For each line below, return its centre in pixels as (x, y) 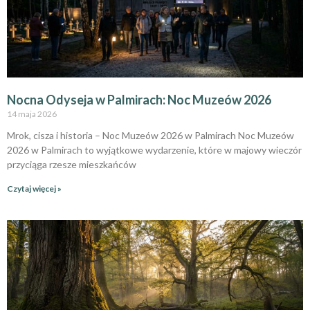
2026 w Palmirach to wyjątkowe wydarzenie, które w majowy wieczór (154, 149)
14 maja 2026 (32, 113)
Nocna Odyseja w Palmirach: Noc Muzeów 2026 (139, 99)
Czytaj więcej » (34, 188)
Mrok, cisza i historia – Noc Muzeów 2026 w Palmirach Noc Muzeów (151, 135)
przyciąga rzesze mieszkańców (72, 164)
